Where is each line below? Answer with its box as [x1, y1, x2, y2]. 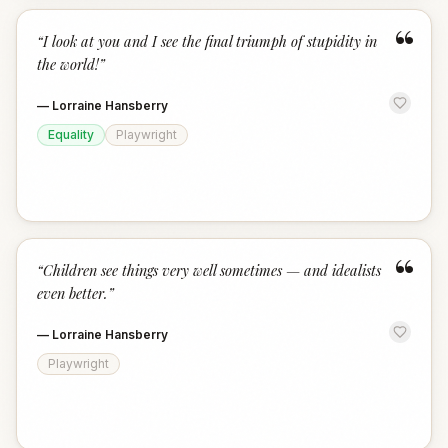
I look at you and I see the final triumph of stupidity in [43, 31, 377, 51]
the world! [37, 54, 99, 74]
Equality [48, 127, 94, 142]
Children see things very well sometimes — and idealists [43, 260, 381, 280]
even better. [37, 283, 108, 303]
